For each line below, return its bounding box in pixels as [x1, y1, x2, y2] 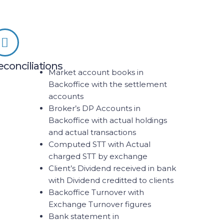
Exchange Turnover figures [48, 199, 151, 209]
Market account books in [48, 67, 143, 77]
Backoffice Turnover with [48, 187, 144, 197]
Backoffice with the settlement [48, 79, 167, 89]
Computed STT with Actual [48, 139, 150, 149]
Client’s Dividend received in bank [48, 163, 176, 173]
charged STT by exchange [48, 151, 147, 161]
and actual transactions [48, 127, 136, 137]
